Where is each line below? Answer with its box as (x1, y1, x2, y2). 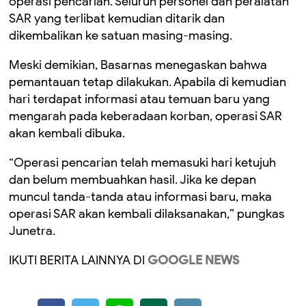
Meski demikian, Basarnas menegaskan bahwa (9, 57, 267, 72)
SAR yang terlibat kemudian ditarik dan (9, 11, 225, 26)
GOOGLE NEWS (145, 253, 239, 268)
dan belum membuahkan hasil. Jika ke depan (9, 172, 256, 187)
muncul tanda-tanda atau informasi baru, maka (9, 189, 272, 204)
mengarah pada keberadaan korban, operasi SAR (9, 109, 282, 124)
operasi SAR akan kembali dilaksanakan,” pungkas (9, 206, 285, 221)
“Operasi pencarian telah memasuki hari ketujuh (9, 155, 276, 170)
